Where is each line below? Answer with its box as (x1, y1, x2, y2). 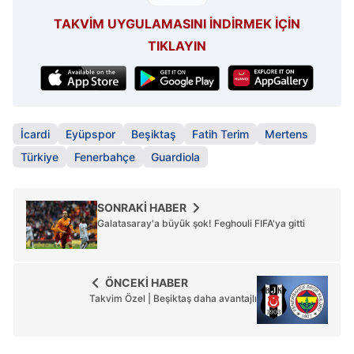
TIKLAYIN (148, 38, 206, 55)
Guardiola (151, 150, 200, 164)
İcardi (21, 127, 50, 141)
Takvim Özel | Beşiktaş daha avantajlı (89, 292, 257, 305)
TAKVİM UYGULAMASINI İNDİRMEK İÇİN (54, 16, 300, 32)
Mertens (265, 127, 308, 141)
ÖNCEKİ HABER (105, 276, 188, 290)
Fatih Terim (192, 127, 249, 141)
